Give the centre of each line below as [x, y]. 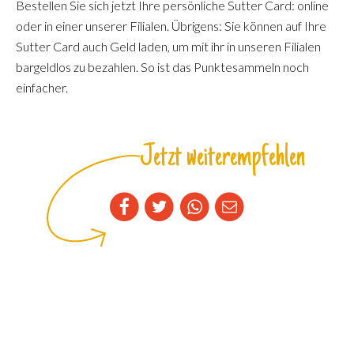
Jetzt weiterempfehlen [222, 158]
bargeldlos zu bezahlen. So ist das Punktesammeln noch [162, 66]
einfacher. [42, 87]
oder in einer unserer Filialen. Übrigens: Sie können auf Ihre [171, 25]
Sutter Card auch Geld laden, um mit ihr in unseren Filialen [168, 46]
